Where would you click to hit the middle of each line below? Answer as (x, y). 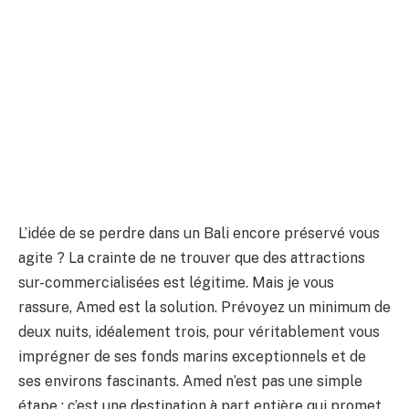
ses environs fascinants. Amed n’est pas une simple (190, 382)
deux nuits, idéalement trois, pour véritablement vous (199, 332)
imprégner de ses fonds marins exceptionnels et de (192, 357)
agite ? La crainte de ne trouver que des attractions (192, 258)
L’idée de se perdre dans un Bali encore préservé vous (199, 234)
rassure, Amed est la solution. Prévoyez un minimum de (204, 308)
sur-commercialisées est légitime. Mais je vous (176, 283)
